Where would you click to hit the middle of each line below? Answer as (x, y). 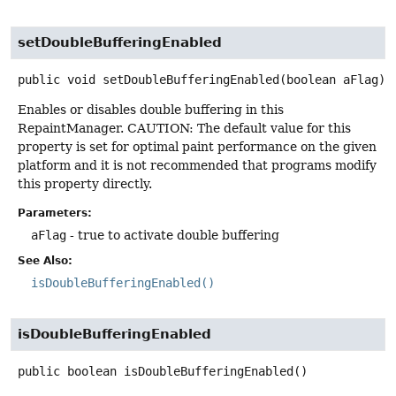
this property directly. (85, 183)
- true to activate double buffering (173, 235)
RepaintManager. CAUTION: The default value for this (184, 128)
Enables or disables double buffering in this (151, 109)
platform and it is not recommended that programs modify (197, 165)
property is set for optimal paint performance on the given (197, 146)
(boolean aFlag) (332, 79)
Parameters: (55, 213)
